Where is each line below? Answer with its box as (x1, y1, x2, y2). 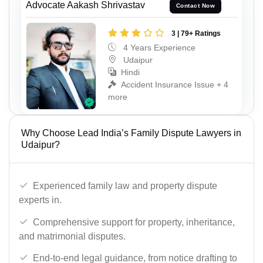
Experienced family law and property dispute (33, 181, 217, 191)
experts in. (19, 195, 62, 205)
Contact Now (176, 2, 215, 9)
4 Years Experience (121, 42, 195, 52)
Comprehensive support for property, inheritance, (33, 217, 235, 227)
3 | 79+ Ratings (171, 29, 221, 38)
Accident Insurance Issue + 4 (121, 79, 228, 89)
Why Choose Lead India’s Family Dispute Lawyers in (21, 128, 241, 139)
